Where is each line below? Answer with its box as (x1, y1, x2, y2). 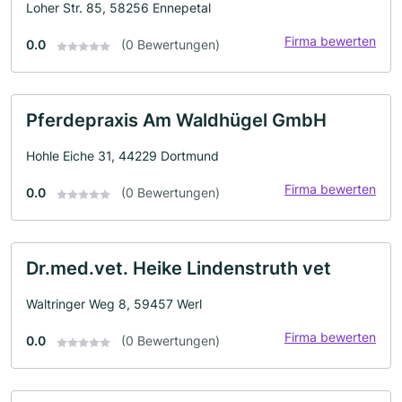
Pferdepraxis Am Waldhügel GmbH (26, 109, 327, 132)
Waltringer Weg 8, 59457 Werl (26, 296, 202, 312)
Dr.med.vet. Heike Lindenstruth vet (26, 258, 331, 280)
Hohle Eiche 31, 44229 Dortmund (26, 148, 219, 164)
